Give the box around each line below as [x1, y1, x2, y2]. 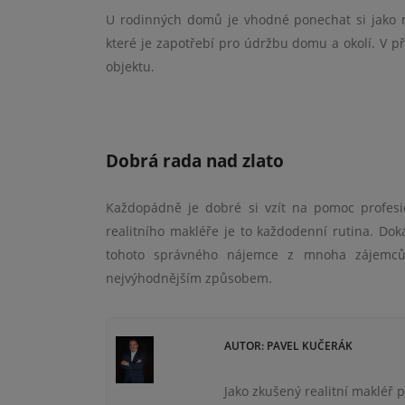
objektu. [106, 58, 155, 75]
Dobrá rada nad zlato [106, 149, 284, 173]
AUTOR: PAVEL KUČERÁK [224, 338, 353, 353]
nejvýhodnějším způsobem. [106, 269, 272, 287]
